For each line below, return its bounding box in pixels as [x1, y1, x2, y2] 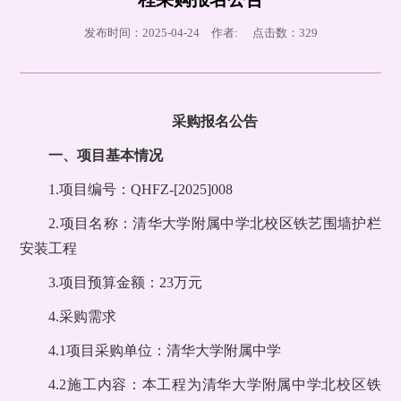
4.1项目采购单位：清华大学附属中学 [48, 343, 282, 359]
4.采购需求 [48, 309, 117, 325]
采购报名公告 [172, 114, 258, 130]
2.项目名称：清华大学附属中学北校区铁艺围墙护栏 [48, 216, 381, 232]
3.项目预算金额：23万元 [48, 275, 203, 291]
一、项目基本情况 [48, 148, 164, 164]
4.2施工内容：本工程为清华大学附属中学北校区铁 [48, 377, 381, 393]
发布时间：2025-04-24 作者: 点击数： [83, 26, 299, 40]
